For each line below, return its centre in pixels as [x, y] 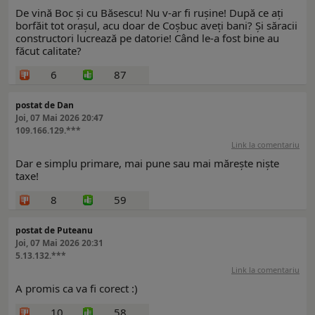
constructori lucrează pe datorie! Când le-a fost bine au [147, 38]
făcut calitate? [49, 51]
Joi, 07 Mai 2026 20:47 [59, 118]
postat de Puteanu [54, 231]
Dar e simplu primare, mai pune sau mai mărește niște [147, 163]
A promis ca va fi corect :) [77, 289]
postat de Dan [45, 105]
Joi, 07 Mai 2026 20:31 [59, 243]
